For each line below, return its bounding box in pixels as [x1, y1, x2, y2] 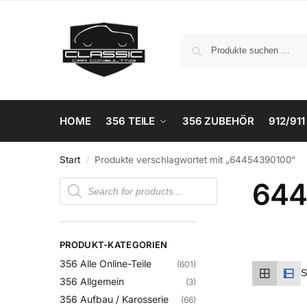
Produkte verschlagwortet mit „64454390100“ [95, 154, 296, 165]
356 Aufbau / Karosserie [60, 293, 169, 305]
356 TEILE [106, 114, 156, 127]
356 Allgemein [60, 275, 124, 288]
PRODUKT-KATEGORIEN [60, 239, 168, 250]
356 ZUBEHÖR [182, 114, 254, 127]
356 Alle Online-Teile [60, 258, 151, 270]
